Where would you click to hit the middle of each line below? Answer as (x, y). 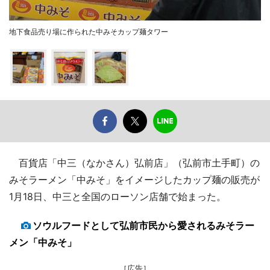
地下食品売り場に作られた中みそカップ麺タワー (89, 32)
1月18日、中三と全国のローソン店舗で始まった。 (118, 197)
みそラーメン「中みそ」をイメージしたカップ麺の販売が (134, 180)
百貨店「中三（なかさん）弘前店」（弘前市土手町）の (134, 163)
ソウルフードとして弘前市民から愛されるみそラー (143, 226)
